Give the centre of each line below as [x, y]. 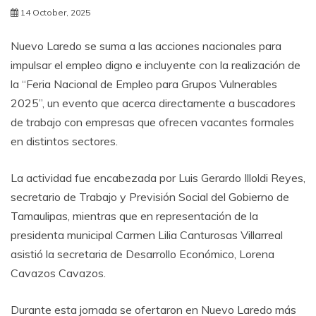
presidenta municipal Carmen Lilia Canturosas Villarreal [147, 235]
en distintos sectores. [64, 141]
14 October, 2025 [55, 12]
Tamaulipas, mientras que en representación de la [134, 215]
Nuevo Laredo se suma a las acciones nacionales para [146, 45]
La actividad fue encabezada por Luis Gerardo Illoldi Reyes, [158, 177]
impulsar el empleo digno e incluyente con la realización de [156, 65]
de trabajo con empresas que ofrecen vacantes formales [152, 122]
